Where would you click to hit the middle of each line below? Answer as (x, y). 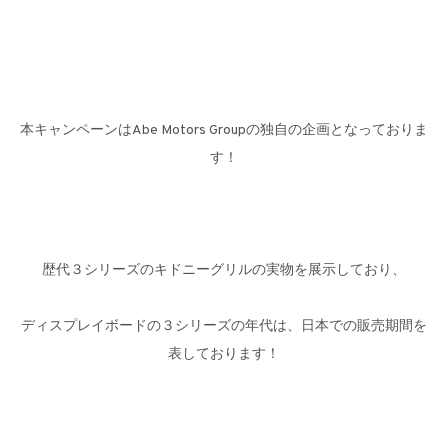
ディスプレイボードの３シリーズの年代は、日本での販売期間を (224, 326)
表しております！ (224, 354)
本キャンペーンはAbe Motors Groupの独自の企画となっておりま (224, 130)
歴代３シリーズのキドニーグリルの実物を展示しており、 (224, 270)
